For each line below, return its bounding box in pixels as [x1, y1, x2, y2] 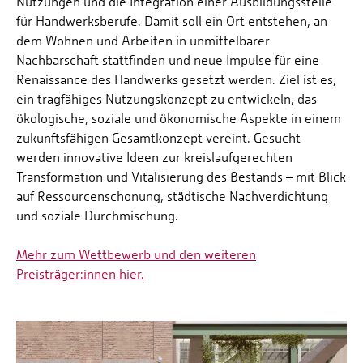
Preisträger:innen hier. [16, 267, 144, 283]
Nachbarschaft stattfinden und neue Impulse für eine [16, 53, 319, 69]
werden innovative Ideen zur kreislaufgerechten [16, 150, 293, 166]
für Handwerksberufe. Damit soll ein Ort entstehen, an [16, 14, 327, 30]
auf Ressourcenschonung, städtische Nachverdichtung [16, 189, 328, 205]
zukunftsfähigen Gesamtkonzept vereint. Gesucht [16, 130, 301, 147]
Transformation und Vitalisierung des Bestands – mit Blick [16, 169, 346, 186]
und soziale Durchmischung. [16, 208, 178, 224]
